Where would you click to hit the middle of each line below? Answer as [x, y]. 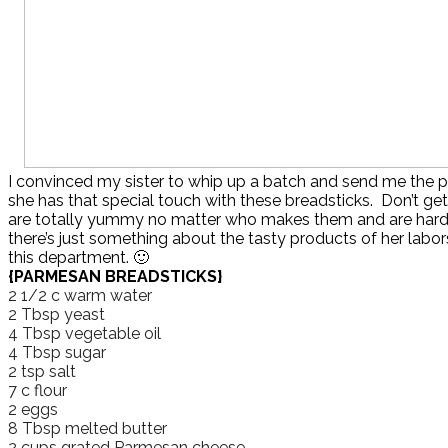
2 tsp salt [42, 372]
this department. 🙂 [78, 258]
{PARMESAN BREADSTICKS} [115, 277]
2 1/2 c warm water [80, 296]
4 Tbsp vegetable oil [84, 334]
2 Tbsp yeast [56, 315]
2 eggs [33, 410]
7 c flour [37, 391]
